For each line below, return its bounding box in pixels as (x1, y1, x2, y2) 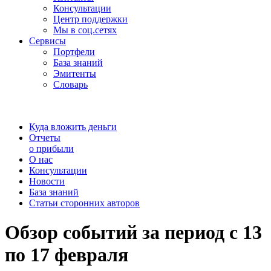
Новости (29, 176, 65, 186)
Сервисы (29, 36, 66, 46)
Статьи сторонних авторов (29, 198, 140, 208)
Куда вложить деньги (29, 122, 117, 132)
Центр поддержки (53, 14, 128, 24)
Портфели (53, 47, 95, 57)
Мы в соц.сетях (53, 25, 117, 35)
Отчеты (29, 132, 60, 143)
